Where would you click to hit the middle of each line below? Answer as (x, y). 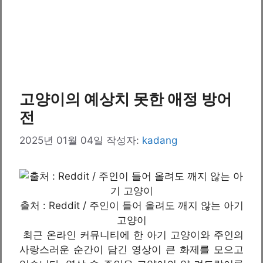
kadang (160, 140)
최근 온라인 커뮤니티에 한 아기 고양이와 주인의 (131, 235)
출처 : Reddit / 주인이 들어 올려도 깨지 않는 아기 (131, 205)
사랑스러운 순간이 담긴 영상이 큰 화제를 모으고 (131, 249)
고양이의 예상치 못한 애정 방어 (126, 99)
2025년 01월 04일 (61, 140)
